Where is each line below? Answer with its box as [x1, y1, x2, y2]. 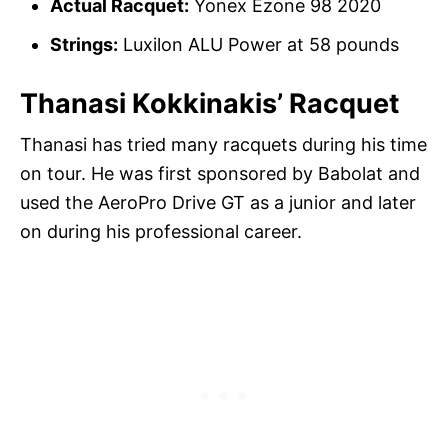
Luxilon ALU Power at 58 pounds [118, 33, 399, 55]
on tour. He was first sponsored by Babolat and [20, 162, 420, 184]
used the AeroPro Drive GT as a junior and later [20, 191, 416, 213]
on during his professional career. [20, 220, 302, 242]
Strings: [50, 33, 118, 55]
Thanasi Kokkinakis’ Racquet [20, 86, 399, 120]
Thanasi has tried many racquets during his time [20, 133, 427, 155]
